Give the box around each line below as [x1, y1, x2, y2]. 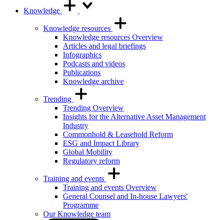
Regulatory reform [63, 157, 120, 165]
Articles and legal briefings [63, 42, 146, 50]
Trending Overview [63, 104, 124, 112]
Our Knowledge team [43, 210, 110, 218]
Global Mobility [63, 148, 112, 156]
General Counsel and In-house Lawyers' [63, 192, 188, 200]
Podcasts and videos [63, 59, 125, 68]
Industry [63, 121, 88, 130]
